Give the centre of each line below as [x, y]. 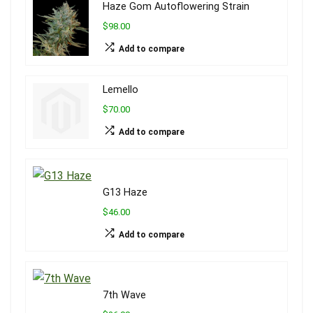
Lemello [121, 90]
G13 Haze [125, 193]
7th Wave [124, 296]
